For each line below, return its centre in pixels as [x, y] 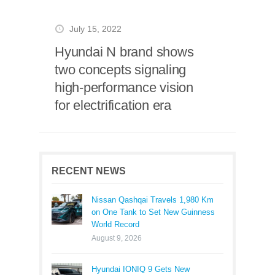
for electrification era [113, 105]
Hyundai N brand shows [124, 52]
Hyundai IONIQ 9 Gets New [141, 269]
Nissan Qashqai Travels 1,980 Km [153, 200]
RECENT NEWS [89, 171]
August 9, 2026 [117, 238]
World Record [115, 224]
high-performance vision [124, 87]
